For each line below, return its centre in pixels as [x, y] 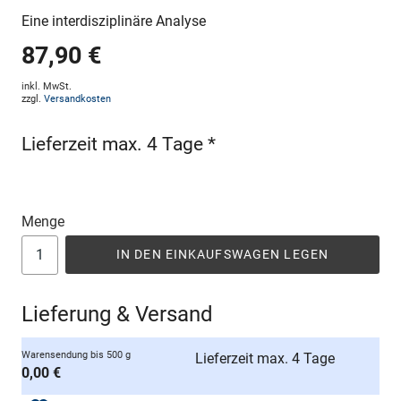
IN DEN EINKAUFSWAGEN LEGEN [222, 254]
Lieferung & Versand [117, 314]
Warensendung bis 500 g [76, 354]
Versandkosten [77, 98]
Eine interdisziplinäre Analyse [114, 21]
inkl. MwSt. [47, 86]
